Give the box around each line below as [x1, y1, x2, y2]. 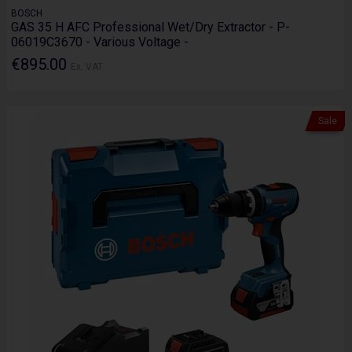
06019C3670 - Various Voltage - [11, 35, 189, 50]
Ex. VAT [71, 60, 104, 72]
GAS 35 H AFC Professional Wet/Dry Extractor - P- [11, 20, 291, 35]
